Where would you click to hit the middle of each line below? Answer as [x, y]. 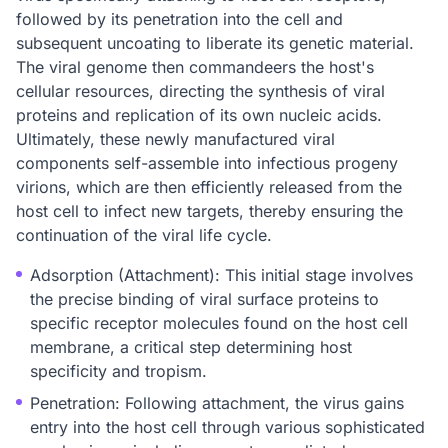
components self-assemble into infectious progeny [207, 163]
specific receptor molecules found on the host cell [219, 323]
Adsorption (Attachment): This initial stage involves [221, 275]
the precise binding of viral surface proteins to [204, 299]
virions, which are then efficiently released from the [209, 187]
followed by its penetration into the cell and [179, 19]
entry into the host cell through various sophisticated [227, 427]
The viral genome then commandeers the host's [195, 67]
